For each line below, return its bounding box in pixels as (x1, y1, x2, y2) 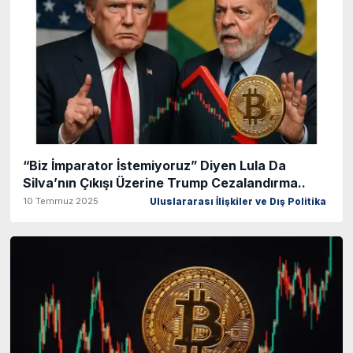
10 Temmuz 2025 (23, 195, 98, 206)
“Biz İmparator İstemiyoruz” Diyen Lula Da (23, 157, 286, 173)
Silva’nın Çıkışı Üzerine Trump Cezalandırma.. (23, 174, 306, 191)
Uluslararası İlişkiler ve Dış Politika (150, 195, 326, 207)
